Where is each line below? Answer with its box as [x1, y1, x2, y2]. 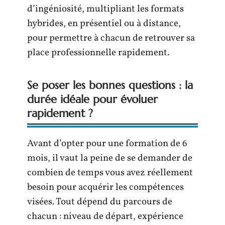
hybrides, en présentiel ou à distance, [27, 17, 181, 30]
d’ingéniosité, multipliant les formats [27, 3, 184, 16]
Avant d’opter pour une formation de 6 [27, 137, 187, 150]
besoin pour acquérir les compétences [27, 181, 184, 194]
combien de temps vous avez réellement [27, 166, 193, 179]
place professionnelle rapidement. [27, 46, 169, 59]
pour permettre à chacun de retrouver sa [27, 32, 195, 45]
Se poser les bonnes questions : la [27, 78, 193, 92]
